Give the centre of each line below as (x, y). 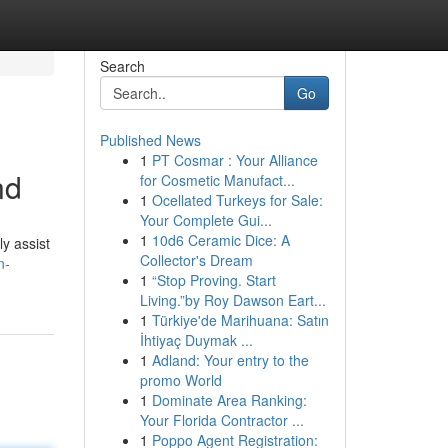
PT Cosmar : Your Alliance (234, 160)
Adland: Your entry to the (230, 360)
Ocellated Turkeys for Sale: (237, 200)
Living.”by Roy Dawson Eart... (232, 300)
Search (122, 66)
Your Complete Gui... (205, 220)
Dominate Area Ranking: (229, 400)
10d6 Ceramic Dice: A (220, 240)
